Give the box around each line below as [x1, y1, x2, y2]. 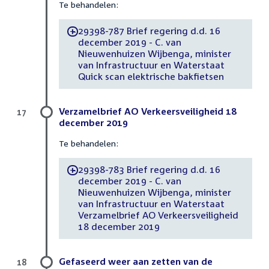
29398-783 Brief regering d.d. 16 [77, 164, 221, 175]
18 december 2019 [77, 221, 160, 232]
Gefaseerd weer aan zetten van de [59, 255, 213, 267]
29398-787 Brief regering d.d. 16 [77, 25, 221, 37]
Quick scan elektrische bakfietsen [77, 71, 224, 82]
